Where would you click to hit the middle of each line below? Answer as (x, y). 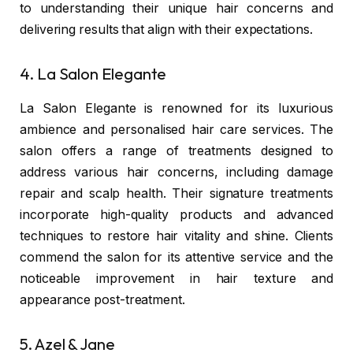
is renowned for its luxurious (234, 109)
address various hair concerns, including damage (176, 173)
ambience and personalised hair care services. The (176, 130)
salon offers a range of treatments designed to (176, 151)
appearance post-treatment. (102, 300)
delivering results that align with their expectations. (166, 30)
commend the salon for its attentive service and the (176, 258)
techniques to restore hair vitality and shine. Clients (176, 236)
